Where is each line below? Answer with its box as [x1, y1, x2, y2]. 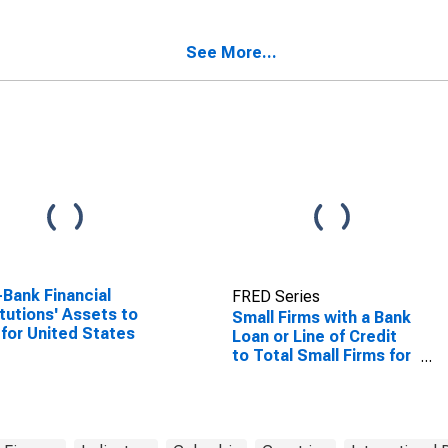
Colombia [231, 365, 304, 384]
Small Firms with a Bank [231, 308, 411, 327]
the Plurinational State [231, 2, 404, 21]
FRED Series [231, 287, 320, 306]
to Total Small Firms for [231, 346, 411, 365]
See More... [186, 43, 277, 62]
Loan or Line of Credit [231, 327, 397, 346]
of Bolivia [231, 21, 301, 40]
